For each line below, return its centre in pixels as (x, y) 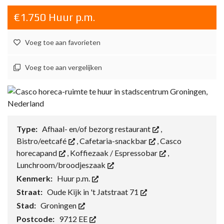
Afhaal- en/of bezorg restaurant (97, 129)
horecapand (37, 153)
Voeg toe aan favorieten (63, 42)
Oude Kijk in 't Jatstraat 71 (93, 192)
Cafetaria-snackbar (114, 141)
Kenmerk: (35, 178)
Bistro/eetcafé (42, 141)
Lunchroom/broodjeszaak (62, 165)
